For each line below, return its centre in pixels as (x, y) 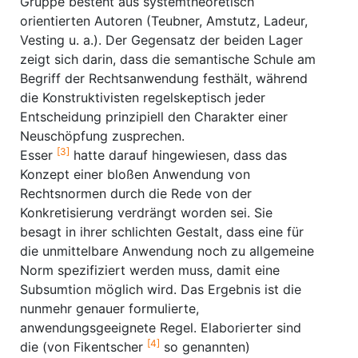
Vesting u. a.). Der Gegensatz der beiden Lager (161, 40)
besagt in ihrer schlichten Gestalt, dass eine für (162, 232)
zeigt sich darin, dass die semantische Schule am (168, 59)
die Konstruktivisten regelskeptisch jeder (143, 97)
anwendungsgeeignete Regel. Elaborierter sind (161, 328)
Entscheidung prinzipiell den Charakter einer (154, 117)
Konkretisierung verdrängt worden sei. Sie (146, 213)
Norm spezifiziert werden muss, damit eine (150, 270)
